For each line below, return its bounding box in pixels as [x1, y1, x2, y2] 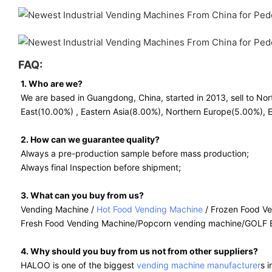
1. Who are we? [21, 78, 83, 89]
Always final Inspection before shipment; [21, 161, 181, 172]
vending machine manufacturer [137, 259, 260, 270]
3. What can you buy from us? [21, 189, 144, 200]
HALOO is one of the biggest [21, 259, 137, 270]
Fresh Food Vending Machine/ [21, 217, 138, 228]
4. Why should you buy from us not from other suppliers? [21, 245, 258, 256]
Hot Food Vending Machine [97, 203, 203, 214]
